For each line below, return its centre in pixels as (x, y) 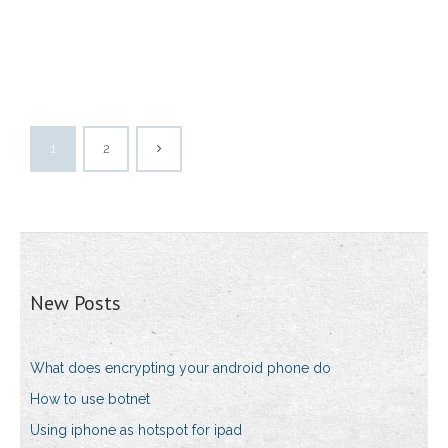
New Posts (75, 303)
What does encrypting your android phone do (180, 368)
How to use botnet (90, 399)
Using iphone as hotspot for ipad (136, 430)
